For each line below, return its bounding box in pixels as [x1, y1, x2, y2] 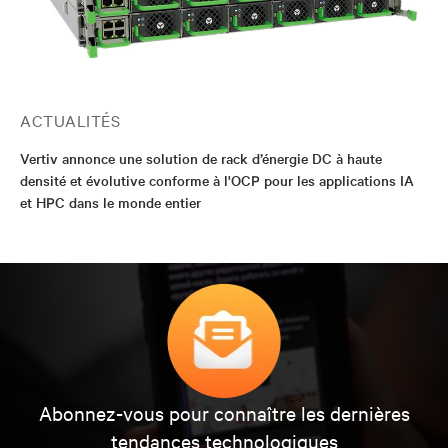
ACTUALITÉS [20, 108, 120, 131]
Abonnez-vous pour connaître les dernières [38, 399, 410, 425]
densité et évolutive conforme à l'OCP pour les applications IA [20, 169, 414, 190]
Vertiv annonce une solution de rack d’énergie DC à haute [20, 147, 382, 168]
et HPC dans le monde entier [20, 191, 201, 212]
